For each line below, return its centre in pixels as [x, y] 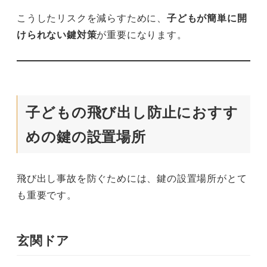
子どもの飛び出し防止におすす [132, 112]
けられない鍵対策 [57, 34]
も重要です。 [47, 195]
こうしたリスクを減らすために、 [92, 17]
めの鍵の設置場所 [86, 136]
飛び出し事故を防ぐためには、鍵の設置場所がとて [132, 178]
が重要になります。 [142, 34]
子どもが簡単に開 [207, 17]
